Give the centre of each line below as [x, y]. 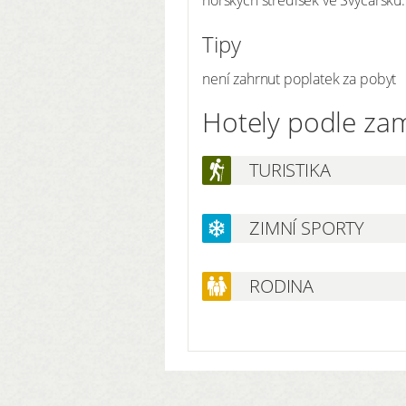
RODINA [282, 285]
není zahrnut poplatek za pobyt [300, 78]
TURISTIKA [290, 169]
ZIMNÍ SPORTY [307, 227]
